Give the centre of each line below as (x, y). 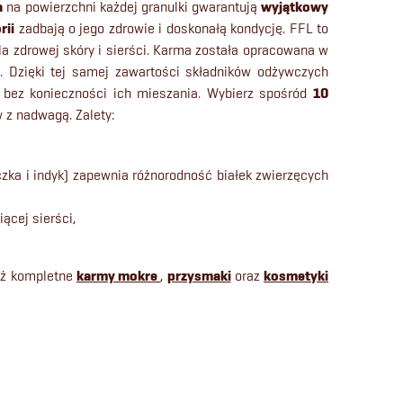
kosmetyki (296, 276)
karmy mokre (118, 276)
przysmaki (199, 276)
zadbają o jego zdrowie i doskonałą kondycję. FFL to (172, 28)
